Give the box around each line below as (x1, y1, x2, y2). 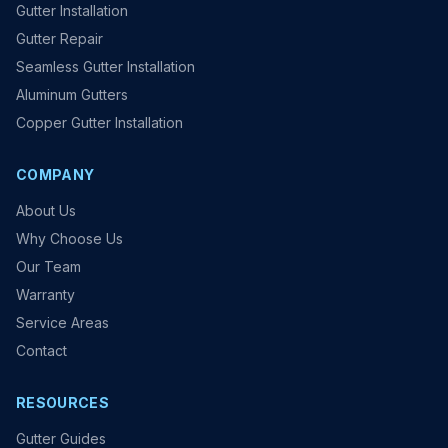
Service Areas (16, 314, 109, 332)
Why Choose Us (16, 230, 123, 248)
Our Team (16, 258, 81, 276)
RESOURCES (16, 394, 110, 412)
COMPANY (16, 166, 95, 184)
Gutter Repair (16, 30, 103, 48)
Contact (16, 342, 67, 360)
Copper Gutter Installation (16, 114, 183, 132)
